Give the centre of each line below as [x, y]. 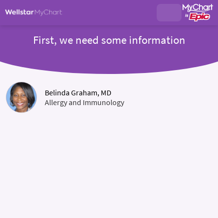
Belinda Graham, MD [78, 92]
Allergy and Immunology [84, 102]
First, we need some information [109, 40]
